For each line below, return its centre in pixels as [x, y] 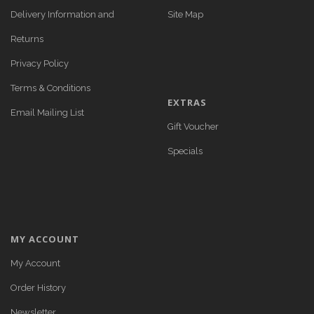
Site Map [185, 14]
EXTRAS [187, 102]
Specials [185, 151]
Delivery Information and [62, 14]
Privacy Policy [40, 63]
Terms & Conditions [50, 88]
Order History [38, 288]
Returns [27, 39]
